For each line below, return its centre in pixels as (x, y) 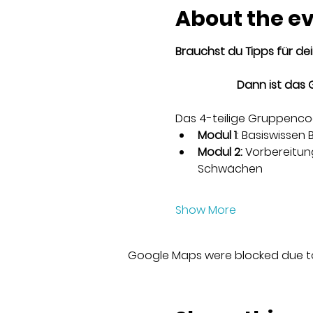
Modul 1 (217, 135)
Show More (205, 210)
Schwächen (230, 168)
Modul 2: (220, 152)
